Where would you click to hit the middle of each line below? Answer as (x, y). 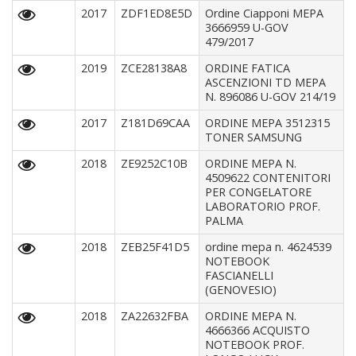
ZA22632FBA (155, 316)
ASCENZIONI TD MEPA (266, 83)
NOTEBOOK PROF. (255, 345)
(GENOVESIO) (241, 290)
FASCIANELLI (240, 276)
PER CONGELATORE (259, 192)
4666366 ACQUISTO (258, 331)
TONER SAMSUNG (254, 137)
